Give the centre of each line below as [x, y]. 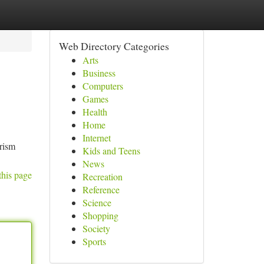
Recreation [102, 176]
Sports [94, 241]
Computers [103, 86]
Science [97, 202]
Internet [96, 138]
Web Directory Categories [114, 46]
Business [99, 73]
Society [96, 228]
